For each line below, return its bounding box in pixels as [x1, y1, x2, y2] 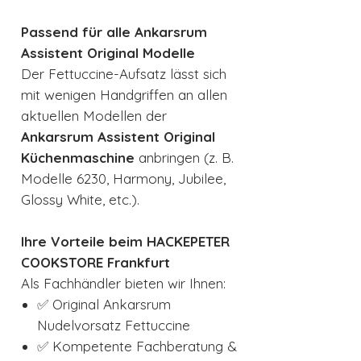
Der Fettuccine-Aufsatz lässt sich [21, 65, 226, 83]
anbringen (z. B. [135, 149, 234, 167]
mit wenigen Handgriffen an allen [21, 86, 227, 104]
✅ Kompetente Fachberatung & [37, 338, 237, 355]
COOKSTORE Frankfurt [21, 254, 170, 272]
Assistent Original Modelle [21, 44, 195, 62]
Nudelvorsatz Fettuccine [37, 317, 190, 334]
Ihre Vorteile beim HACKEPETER [21, 233, 230, 251]
